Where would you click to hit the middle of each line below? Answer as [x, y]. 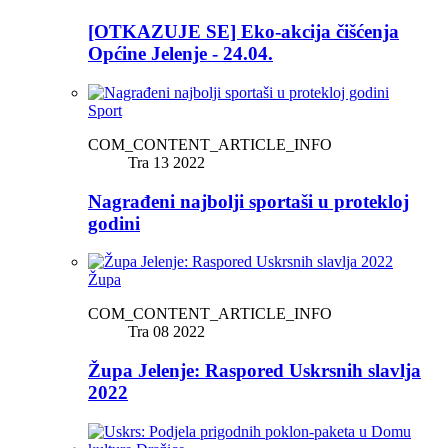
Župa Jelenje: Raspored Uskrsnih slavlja [254, 370]
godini [114, 223]
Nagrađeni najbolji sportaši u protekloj [248, 201]
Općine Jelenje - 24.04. [180, 54]
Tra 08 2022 [166, 332]
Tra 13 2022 [166, 162]
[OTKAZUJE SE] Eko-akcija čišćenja [243, 32]
